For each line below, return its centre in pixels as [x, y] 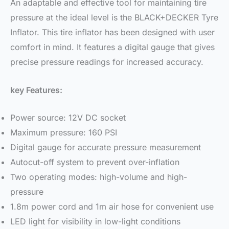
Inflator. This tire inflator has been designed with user [112, 32]
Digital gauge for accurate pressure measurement [106, 147]
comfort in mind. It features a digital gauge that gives [112, 47]
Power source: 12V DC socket [68, 118]
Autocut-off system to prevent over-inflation [95, 162]
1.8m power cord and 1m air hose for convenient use [112, 207]
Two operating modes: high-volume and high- [99, 177]
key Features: [36, 90]
